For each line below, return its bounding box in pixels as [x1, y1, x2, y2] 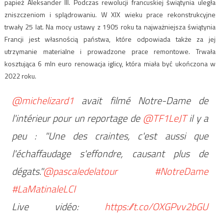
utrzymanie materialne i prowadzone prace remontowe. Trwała [4, 46, 216, 56]
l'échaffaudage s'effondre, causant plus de [11, 145, 209, 161]
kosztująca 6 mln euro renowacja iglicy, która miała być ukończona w [4, 58, 216, 69]
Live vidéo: [11, 198, 105, 214]
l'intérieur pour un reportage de [11, 110, 143, 126]
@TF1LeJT [142, 110, 187, 126]
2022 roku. [4, 70, 36, 81]
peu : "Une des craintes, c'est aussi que [11, 128, 209, 143]
